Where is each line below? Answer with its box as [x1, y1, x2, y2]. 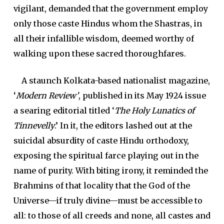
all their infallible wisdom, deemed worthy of [13, 33, 194, 43]
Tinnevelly [13, 120, 54, 130]
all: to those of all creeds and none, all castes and [13, 210, 210, 220]
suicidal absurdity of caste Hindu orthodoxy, [13, 135, 189, 145]
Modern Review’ [15, 90, 78, 100]
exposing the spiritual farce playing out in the [13, 150, 198, 160]
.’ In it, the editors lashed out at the [54, 120, 192, 130]
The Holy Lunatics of [114, 105, 194, 115]
